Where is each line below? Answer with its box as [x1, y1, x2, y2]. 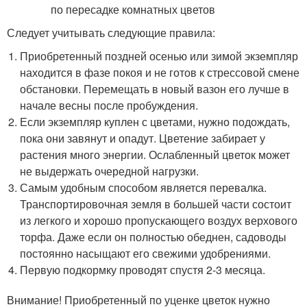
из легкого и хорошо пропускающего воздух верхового [20, 212, 298, 228]
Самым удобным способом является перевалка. [20, 180, 267, 195]
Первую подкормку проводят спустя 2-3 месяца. [20, 262, 266, 278]
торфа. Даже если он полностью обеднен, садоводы [20, 229, 287, 245]
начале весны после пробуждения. [20, 97, 199, 113]
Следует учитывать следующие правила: [7, 25, 215, 40]
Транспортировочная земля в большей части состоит [20, 196, 292, 212]
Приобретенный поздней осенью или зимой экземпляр [20, 48, 299, 64]
